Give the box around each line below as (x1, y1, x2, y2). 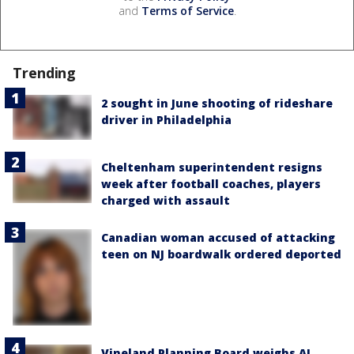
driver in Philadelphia (101, 112, 232, 128)
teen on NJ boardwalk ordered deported (101, 246, 341, 262)
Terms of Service (141, 3, 234, 19)
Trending (13, 63, 77, 83)
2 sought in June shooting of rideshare (101, 96, 333, 111)
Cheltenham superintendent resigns (101, 159, 322, 175)
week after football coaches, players (101, 175, 321, 191)
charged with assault (101, 192, 230, 208)
